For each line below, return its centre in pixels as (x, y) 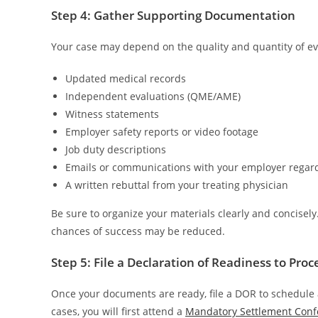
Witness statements (112, 114)
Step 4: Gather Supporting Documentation (173, 15)
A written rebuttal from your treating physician (177, 185)
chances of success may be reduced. (138, 231)
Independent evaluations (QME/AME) (153, 96)
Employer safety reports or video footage (162, 131)
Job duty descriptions (116, 149)
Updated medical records (126, 78)
